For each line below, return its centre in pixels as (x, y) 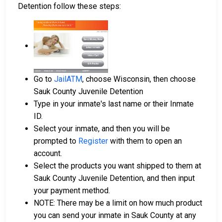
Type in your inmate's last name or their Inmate (114, 104)
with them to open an (145, 141)
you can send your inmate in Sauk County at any (115, 215)
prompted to (56, 141)
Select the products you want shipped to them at (117, 166)
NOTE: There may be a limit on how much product (118, 203)
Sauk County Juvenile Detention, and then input (114, 178)
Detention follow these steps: (69, 6)
